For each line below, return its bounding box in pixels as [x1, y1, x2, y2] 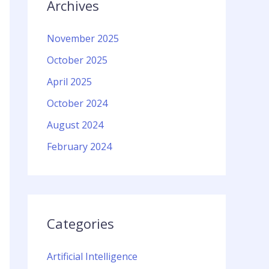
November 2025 [47, 32, 119, 46]
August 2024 [47, 118, 103, 132]
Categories [47, 214, 114, 233]
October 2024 [47, 97, 107, 110]
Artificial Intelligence [47, 250, 138, 264]
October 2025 [47, 53, 107, 67]
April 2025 [47, 75, 92, 89]
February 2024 [47, 140, 112, 154]
